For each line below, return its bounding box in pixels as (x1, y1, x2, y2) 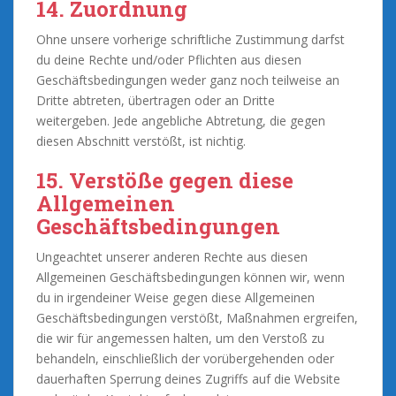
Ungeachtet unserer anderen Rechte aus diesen (36, 247, 308, 265)
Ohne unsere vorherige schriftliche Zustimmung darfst (36, 30, 345, 48)
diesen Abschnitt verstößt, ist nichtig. (36, 132, 246, 149)
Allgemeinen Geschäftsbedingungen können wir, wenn (36, 268, 345, 286)
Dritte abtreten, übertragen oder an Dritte (36, 91, 275, 109)
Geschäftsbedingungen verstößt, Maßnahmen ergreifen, (36, 308, 358, 326)
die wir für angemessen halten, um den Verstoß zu (36, 329, 324, 346)
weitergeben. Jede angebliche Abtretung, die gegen (36, 111, 325, 129)
